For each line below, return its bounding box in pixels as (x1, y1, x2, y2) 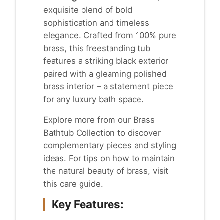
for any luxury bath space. (43, 94, 144, 104)
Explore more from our (43, 114, 133, 125)
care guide (60, 178, 101, 189)
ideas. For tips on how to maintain (43, 153, 175, 163)
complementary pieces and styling (43, 140, 176, 150)
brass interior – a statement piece (43, 81, 173, 91)
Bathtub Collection (43, 127, 115, 137)
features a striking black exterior (43, 55, 168, 66)
